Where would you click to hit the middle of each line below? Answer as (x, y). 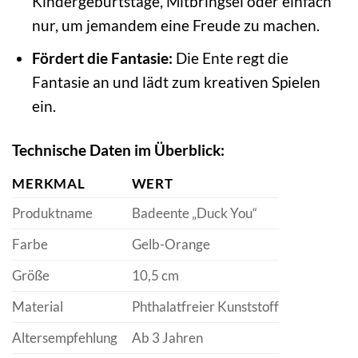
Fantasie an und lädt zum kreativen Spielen (176, 82)
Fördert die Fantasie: (102, 58)
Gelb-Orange (171, 244)
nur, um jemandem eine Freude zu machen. (175, 25)
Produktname (52, 213)
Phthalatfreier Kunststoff (205, 306)
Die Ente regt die (230, 58)
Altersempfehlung (65, 337)
